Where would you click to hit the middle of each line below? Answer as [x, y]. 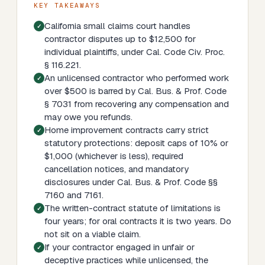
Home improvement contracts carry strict [127, 130]
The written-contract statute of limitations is [132, 208]
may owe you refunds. [88, 117]
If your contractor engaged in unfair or [119, 247]
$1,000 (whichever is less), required [114, 156]
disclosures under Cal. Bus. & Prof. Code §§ [131, 182]
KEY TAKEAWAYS [67, 5]
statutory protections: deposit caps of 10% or [136, 143]
